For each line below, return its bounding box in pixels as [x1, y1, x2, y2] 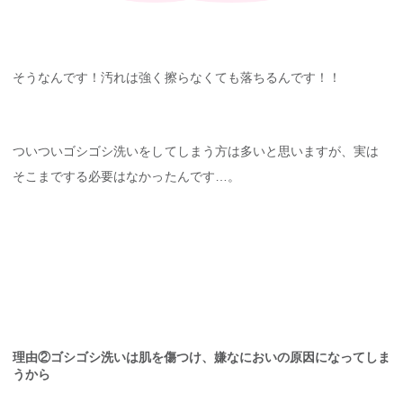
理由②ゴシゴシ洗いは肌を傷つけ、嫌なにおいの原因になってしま [13, 349, 390, 364]
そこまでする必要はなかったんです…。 [13, 169, 240, 184]
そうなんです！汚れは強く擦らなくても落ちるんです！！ [13, 70, 342, 85]
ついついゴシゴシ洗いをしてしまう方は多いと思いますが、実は [13, 144, 380, 159]
